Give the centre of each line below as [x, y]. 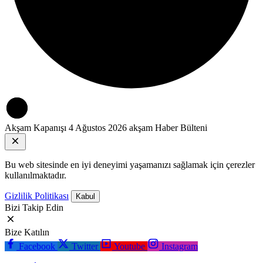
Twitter [85, 246]
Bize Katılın [27, 232]
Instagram [180, 246]
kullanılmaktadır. [36, 175]
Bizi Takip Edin [34, 207]
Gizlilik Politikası [37, 195]
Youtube [129, 246]
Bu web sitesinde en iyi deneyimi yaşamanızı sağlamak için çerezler [130, 164]
